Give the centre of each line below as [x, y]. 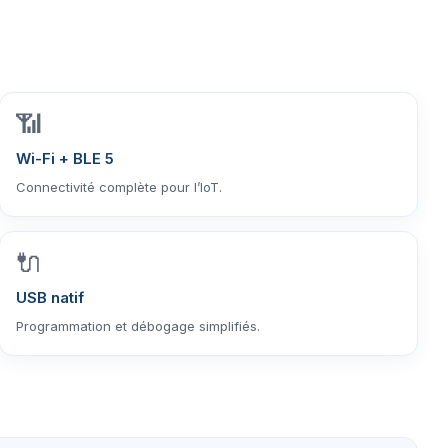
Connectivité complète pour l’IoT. [119, 186]
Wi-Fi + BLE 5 [65, 158]
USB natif [50, 297]
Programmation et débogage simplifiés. [138, 325]
